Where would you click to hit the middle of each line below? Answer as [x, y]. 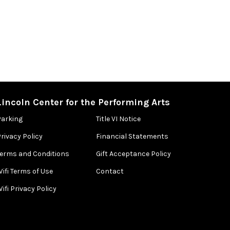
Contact [110, 171]
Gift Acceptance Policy [134, 154]
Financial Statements [132, 136]
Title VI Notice [119, 119]
